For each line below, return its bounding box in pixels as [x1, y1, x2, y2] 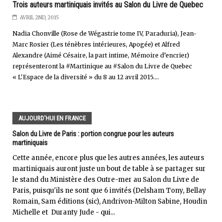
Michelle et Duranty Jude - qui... [12, 208, 115, 217]
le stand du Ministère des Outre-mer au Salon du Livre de [12, 175, 199, 184]
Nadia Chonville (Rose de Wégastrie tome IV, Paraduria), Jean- [12, 29, 197, 37]
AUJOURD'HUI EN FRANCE [18, 114, 86, 122]
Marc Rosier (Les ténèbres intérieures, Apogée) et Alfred [12, 40, 180, 48]
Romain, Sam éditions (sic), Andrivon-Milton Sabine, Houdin [12, 197, 207, 206]
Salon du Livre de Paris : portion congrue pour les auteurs [12, 129, 174, 138]
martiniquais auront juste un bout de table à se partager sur [12, 164, 206, 173]
